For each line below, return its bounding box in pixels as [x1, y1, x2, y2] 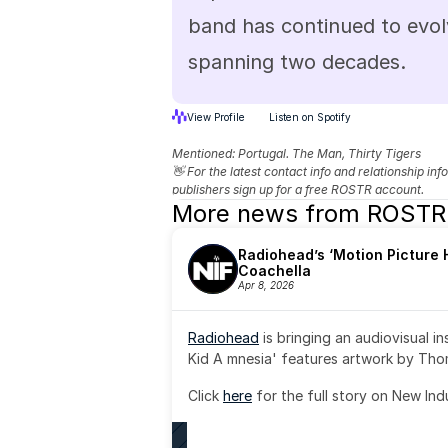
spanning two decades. [188, 50, 406, 74]
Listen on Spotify [269, 110, 351, 123]
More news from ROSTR [172, 199, 446, 228]
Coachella [238, 262, 311, 279]
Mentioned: [172, 146, 238, 161]
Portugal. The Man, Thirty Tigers [238, 146, 421, 161]
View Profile [187, 110, 245, 123]
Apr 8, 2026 [238, 279, 294, 291]
